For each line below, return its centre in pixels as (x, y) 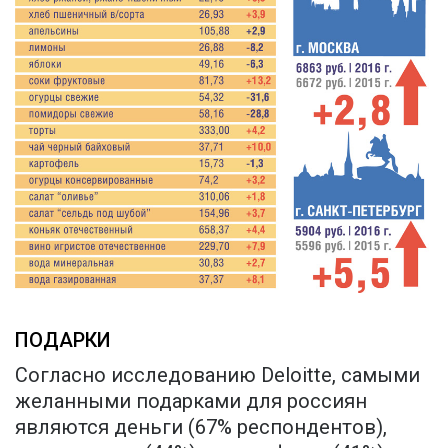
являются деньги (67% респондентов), (201, 426)
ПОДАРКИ (63, 339)
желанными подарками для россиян (191, 400)
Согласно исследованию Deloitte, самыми (217, 374)
